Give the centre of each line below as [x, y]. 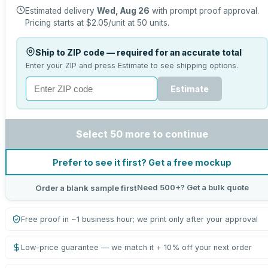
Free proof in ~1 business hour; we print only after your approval [139, 219]
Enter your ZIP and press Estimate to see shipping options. [132, 65]
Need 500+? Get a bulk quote [193, 187]
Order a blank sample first [86, 188]
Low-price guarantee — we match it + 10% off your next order [136, 247]
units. [158, 23]
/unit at [123, 23]
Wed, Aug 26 [123, 11]
